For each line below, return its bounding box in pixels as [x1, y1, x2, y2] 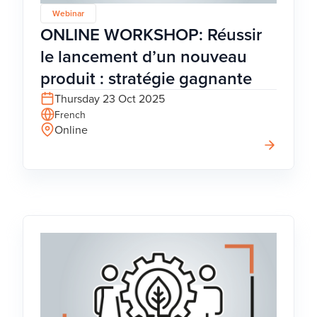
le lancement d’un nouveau [40, 44, 247, 69]
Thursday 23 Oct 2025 [54, 91, 165, 107]
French [54, 108, 86, 122]
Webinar [52, 7, 84, 20]
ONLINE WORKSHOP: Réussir [40, 22, 262, 47]
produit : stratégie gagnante [40, 66, 252, 91]
